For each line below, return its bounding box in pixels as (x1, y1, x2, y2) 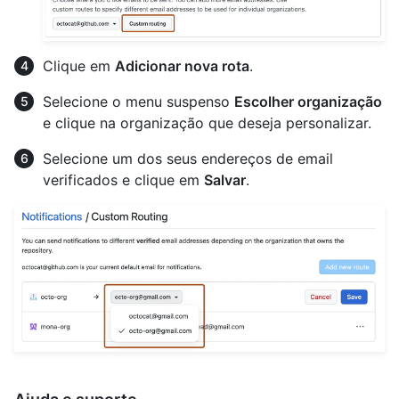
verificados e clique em (43, 170, 204, 189)
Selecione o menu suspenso (43, 92, 234, 110)
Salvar (204, 170, 246, 189)
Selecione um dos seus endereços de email (43, 149, 333, 167)
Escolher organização (234, 92, 382, 110)
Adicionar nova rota (115, 56, 249, 75)
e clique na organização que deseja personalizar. (43, 113, 371, 132)
